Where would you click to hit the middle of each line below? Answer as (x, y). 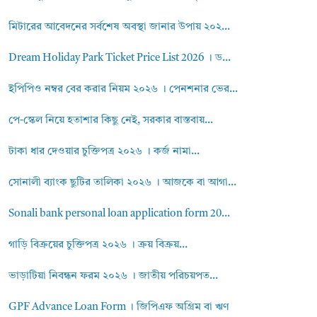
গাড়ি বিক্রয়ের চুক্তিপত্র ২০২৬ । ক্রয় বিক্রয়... (98, 245)
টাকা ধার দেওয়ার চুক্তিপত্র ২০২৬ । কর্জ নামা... (104, 152)
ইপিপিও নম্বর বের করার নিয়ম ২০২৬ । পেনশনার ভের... (123, 90)
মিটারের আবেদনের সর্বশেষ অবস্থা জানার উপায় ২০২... (120, 27)
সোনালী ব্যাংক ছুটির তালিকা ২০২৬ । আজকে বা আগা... (123, 183)
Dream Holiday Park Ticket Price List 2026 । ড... (120, 58)
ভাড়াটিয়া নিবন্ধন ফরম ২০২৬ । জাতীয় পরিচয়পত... (114, 276)
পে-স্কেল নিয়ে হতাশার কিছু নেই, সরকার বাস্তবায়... (111, 121)
